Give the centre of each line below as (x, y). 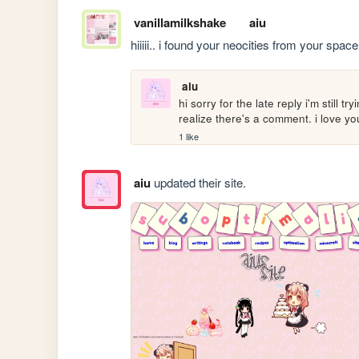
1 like (189, 137)
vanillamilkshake (179, 22)
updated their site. (198, 183)
